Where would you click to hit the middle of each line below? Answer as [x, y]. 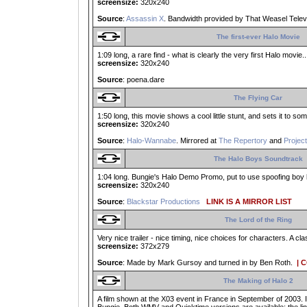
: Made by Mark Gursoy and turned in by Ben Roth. [209, 263]
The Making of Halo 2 [258, 281]
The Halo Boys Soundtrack [258, 159]
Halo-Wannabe [151, 141]
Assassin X [145, 19]
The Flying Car [258, 98]
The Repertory [243, 141]
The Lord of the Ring [258, 220]
